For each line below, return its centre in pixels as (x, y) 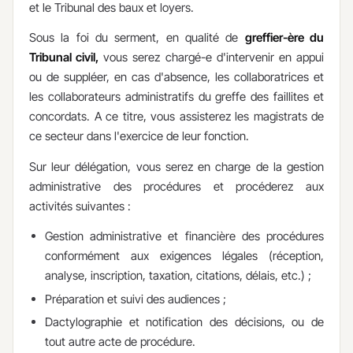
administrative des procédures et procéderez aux (176, 186)
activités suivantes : (80, 206)
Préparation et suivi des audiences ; (136, 299)
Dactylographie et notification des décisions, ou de (184, 322)
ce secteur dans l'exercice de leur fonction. (139, 136)
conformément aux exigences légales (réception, (184, 256)
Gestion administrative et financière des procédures (184, 236)
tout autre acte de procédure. (120, 342)
